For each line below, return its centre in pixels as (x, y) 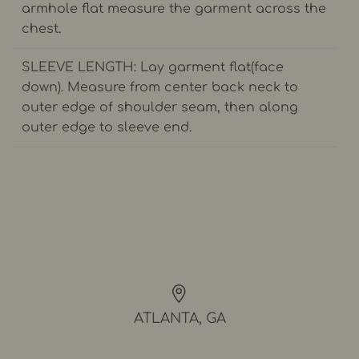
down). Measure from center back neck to (160, 87)
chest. (42, 28)
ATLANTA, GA (179, 319)
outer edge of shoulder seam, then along (160, 107)
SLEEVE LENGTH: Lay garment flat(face (153, 67)
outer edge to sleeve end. (107, 127)
